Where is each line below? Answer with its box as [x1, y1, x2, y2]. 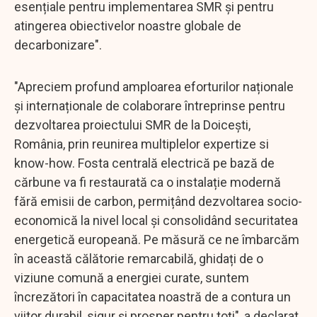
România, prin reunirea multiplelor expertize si [14, 136, 269, 151]
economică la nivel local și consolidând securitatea [14, 212, 298, 228]
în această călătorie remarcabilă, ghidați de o [14, 250, 263, 266]
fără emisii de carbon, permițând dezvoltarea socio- [14, 193, 302, 209]
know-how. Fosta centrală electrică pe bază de [14, 155, 275, 171]
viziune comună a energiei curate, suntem [14, 270, 249, 285]
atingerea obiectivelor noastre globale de [14, 18, 241, 33]
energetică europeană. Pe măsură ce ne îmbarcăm [14, 231, 299, 247]
